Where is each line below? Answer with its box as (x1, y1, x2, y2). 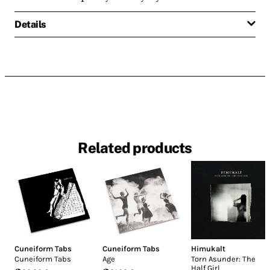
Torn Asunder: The (190, 254, 256, 264)
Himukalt (190, 244, 225, 254)
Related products (78, 139, 192, 157)
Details (14, 18, 46, 30)
